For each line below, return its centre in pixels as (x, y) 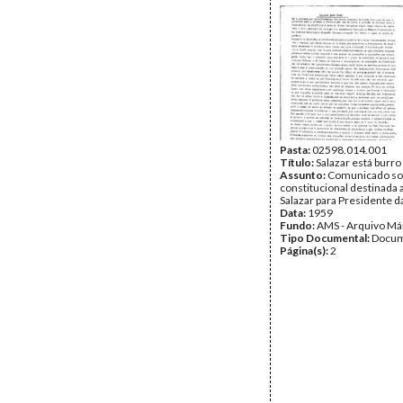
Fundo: (298, 225)
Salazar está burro (358, 162)
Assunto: (304, 175)
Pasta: (296, 150)
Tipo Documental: (326, 238)
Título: (298, 162)
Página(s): (305, 251)
